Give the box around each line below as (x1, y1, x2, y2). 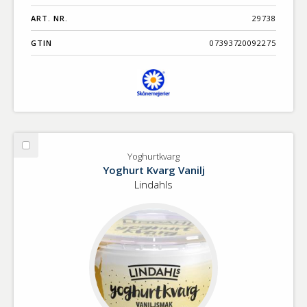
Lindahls (134, 177, 173, 192)
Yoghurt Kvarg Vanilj (102, 163, 205, 177)
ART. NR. (31, 13, 68, 24)
